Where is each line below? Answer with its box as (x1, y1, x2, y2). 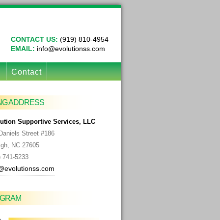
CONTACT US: (11, 35, 58, 43)
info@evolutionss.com (35, 45, 105, 53)
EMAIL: (11, 45, 35, 53)
